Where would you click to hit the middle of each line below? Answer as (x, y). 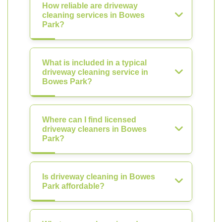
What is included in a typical (94, 63)
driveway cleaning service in (95, 72)
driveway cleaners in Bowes (94, 129)
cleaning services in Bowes (93, 15)
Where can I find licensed (89, 120)
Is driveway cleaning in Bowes (99, 177)
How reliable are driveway (90, 6)
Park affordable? (73, 186)
